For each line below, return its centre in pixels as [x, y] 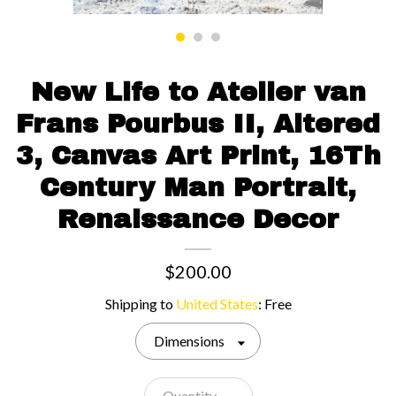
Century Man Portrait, [198, 187]
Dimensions [189, 340]
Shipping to [140, 303]
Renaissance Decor [198, 219]
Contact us [198, 15]
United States [217, 303]
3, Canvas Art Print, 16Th [198, 155]
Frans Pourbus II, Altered [198, 123]
